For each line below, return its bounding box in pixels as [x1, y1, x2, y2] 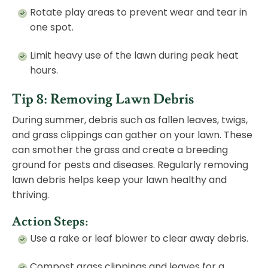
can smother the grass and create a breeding [12, 143, 228, 157]
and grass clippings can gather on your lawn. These [12, 128, 252, 142]
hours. [30, 63, 58, 78]
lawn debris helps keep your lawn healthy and [12, 173, 227, 187]
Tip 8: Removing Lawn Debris [12, 90, 194, 109]
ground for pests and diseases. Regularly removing [12, 158, 248, 172]
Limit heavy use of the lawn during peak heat [30, 48, 239, 63]
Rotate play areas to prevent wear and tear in [30, 5, 247, 20]
